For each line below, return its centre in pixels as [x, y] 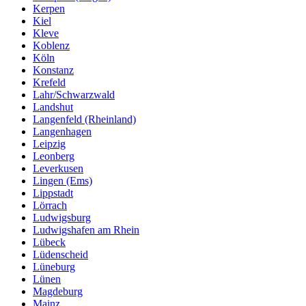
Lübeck [49, 242]
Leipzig [49, 143]
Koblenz [51, 45]
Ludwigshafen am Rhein [86, 229]
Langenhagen [62, 131]
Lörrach [50, 205]
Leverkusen [58, 168]
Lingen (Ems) [62, 180]
